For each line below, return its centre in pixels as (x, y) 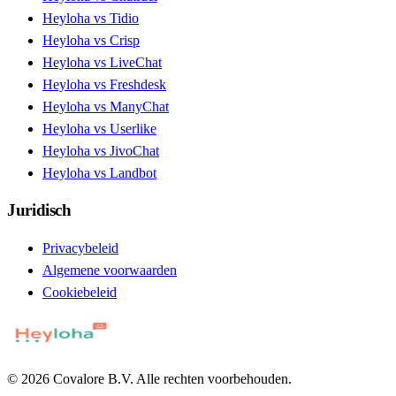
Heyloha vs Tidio (91, 19)
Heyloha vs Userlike (99, 129)
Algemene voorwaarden (110, 270)
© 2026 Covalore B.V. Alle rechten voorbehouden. (149, 378)
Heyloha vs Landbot (99, 173)
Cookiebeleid (80, 292)
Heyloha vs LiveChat (102, 63)
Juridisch (39, 209)
